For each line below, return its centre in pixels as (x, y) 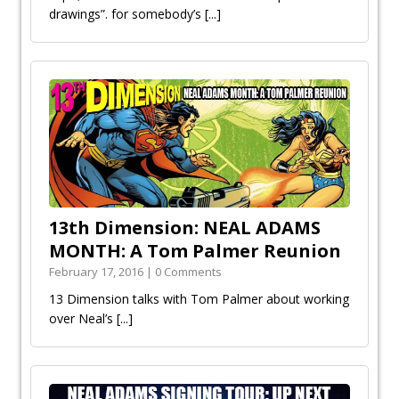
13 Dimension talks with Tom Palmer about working (199, 299)
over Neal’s (83, 319)
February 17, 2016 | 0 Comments (135, 272)
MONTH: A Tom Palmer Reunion (195, 251)
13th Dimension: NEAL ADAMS (185, 228)
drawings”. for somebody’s (127, 14)
